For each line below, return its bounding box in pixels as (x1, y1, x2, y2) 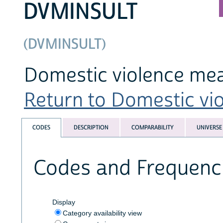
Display (52, 198, 75, 206)
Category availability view (62, 209, 142, 217)
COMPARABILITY (131, 123, 174, 132)
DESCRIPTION (73, 123, 109, 132)
